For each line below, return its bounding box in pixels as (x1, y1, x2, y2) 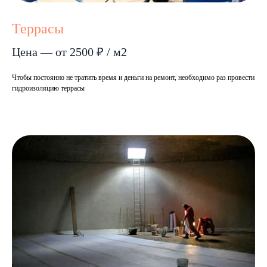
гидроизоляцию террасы (12, 84, 85, 92)
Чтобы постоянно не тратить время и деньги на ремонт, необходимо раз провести (12, 73, 254, 82)
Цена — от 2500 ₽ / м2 (12, 45, 127, 58)
